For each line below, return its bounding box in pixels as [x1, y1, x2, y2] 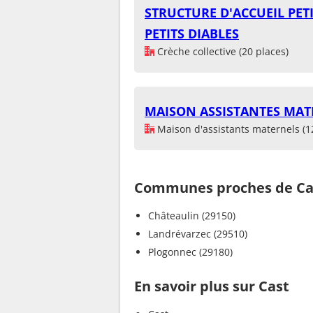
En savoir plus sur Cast [134, 276, 289, 296]
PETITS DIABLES [145, 24, 239, 42]
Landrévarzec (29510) [148, 226, 247, 240]
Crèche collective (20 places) [154, 44, 289, 58]
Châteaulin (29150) [148, 208, 235, 222]
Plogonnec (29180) [148, 245, 233, 259]
